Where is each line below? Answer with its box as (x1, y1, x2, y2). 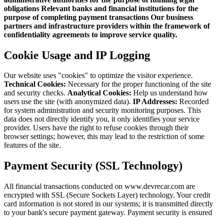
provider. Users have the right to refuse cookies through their (4, 124, 188, 132)
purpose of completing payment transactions (4, 13, 149, 21)
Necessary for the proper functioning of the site (66, 80, 211, 89)
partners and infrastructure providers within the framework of (4, 21, 210, 30)
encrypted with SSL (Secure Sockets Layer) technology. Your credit (4, 191, 210, 200)
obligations (4, 4, 39, 13)
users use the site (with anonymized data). (4, 97, 133, 106)
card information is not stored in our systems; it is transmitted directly (4, 200, 213, 208)
